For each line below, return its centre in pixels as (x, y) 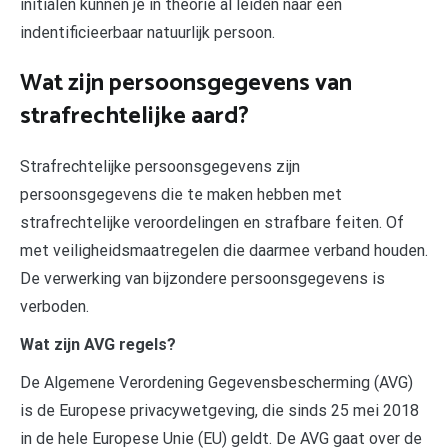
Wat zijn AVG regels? (98, 344)
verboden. (54, 306)
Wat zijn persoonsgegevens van (186, 83)
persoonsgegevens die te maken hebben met (181, 194)
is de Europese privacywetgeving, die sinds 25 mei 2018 (219, 410)
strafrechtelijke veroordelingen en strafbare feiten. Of (212, 222)
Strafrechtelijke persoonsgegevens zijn (160, 166)
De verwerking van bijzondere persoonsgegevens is (202, 278)
